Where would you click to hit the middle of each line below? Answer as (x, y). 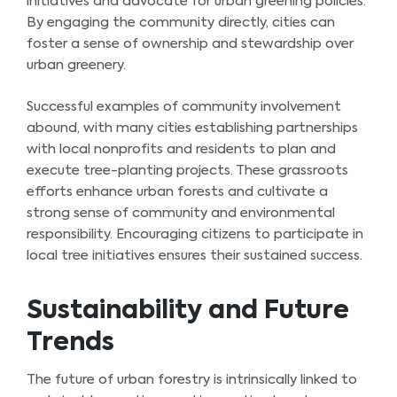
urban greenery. (76, 66)
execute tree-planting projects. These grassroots (187, 170)
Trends (70, 343)
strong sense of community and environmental (181, 213)
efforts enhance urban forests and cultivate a (177, 191)
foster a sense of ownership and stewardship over (190, 44)
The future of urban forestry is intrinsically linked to (192, 379)
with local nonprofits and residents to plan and (181, 149)
